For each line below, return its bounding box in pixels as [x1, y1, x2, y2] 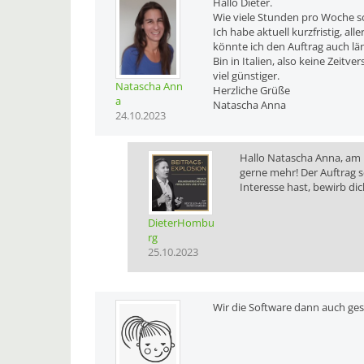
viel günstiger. [212, 68, 279, 84]
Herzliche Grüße [212, 83, 290, 98]
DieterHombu [148, 215, 214, 231]
